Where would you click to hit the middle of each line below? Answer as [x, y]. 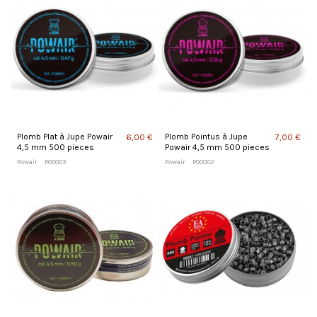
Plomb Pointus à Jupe [206, 136]
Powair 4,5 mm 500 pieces [217, 147]
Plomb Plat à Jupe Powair [64, 136]
